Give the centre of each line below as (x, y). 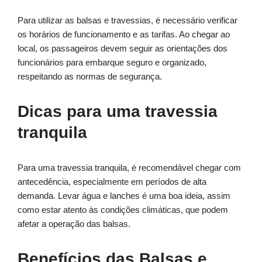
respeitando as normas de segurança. (90, 77)
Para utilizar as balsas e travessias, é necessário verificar (127, 20)
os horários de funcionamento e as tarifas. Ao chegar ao (124, 35)
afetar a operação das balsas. (74, 224)
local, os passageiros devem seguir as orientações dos (123, 49)
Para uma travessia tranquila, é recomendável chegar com (129, 168)
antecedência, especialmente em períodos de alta (112, 182)
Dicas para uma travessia (118, 112)
